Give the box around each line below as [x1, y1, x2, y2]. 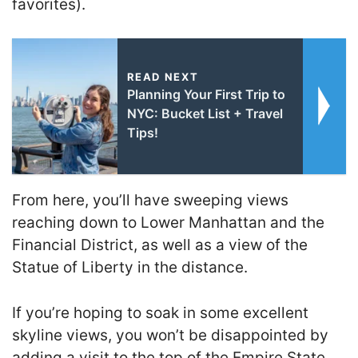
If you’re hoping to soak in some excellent [12, 303, 308, 322]
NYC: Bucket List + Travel [126, 105, 283, 122]
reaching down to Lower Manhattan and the [12, 213, 324, 233]
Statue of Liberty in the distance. [12, 258, 248, 277]
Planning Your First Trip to [126, 86, 285, 103]
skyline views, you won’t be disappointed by [12, 325, 328, 344]
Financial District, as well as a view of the [12, 236, 308, 255]
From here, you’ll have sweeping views [12, 191, 288, 210]
